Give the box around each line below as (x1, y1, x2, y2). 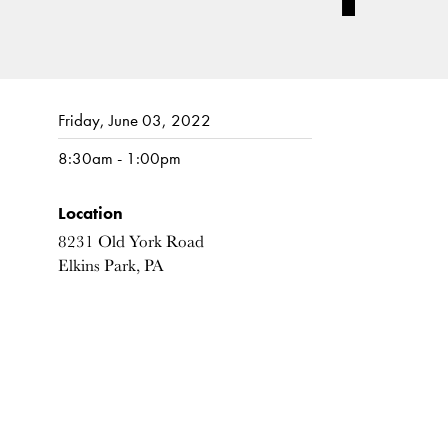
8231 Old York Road (57, 231, 204, 251)
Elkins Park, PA (57, 255, 164, 275)
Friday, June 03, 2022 (57, 110, 211, 130)
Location (57, 202, 123, 223)
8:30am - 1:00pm (57, 148, 181, 168)
